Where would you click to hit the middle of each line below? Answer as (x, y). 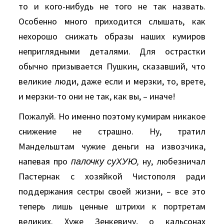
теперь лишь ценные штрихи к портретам (112, 206)
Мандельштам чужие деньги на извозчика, (112, 146)
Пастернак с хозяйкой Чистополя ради (112, 176)
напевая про (45, 161)
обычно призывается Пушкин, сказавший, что (112, 66)
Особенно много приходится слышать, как (112, 21)
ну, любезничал (172, 161)
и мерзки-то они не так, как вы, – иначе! (97, 96)
